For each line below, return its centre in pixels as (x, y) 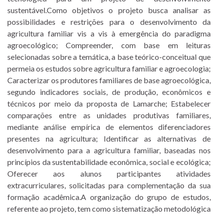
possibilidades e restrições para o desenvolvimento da (109, 21)
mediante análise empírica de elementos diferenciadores (109, 127)
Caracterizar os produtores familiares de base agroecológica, (109, 80)
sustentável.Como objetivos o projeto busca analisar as (109, 10)
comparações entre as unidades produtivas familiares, (109, 115)
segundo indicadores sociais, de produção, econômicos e (109, 91)
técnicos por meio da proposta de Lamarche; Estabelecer (109, 103)
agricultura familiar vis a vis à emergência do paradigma (109, 33)
